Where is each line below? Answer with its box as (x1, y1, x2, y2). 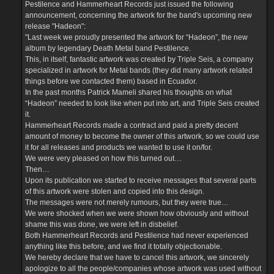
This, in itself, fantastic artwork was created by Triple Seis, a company (25, 54, 253, 64)
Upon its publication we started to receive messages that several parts (25, 176, 256, 185)
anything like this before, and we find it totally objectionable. (25, 242, 222, 251)
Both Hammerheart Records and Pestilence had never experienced (25, 231, 248, 240)
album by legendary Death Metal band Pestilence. (25, 43, 191, 53)
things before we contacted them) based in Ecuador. (25, 76, 197, 86)
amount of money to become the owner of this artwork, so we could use (25, 131, 259, 141)
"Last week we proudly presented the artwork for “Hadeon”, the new (25, 32, 248, 42)
